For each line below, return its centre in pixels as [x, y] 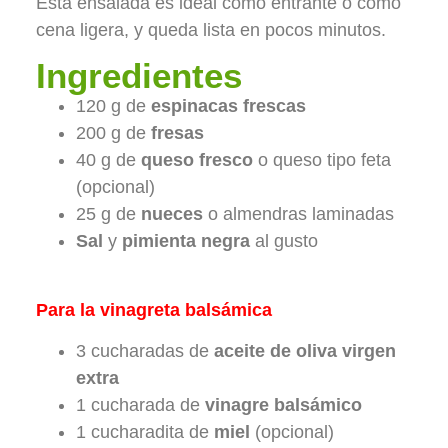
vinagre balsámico [283, 405]
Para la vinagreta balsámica [153, 309]
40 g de [108, 160]
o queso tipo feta [321, 160]
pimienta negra [185, 241]
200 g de [113, 133]
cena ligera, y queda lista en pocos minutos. [210, 30]
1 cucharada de [140, 405]
